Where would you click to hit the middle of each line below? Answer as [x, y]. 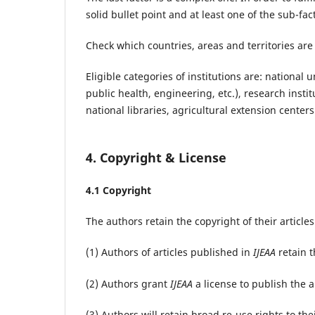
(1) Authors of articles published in [169, 252]
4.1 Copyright [118, 191]
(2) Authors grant [128, 283]
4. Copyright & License [156, 158]
